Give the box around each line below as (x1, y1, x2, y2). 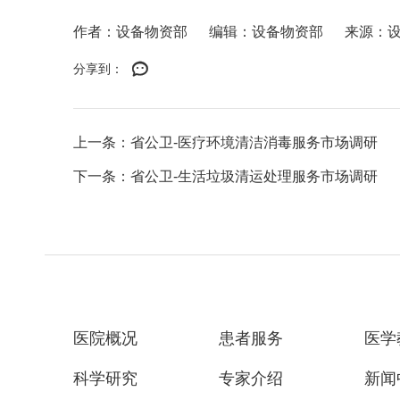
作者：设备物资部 (73, 24, 187, 39)
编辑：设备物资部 (209, 24, 323, 39)
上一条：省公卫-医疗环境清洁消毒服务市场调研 (73, 135, 378, 150)
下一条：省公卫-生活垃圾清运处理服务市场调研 (73, 169, 378, 184)
